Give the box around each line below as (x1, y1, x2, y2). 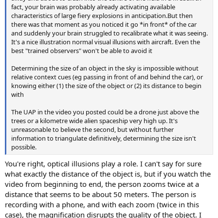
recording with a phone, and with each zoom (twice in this (5, 199, 199, 209)
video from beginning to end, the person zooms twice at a (5, 179, 199, 189)
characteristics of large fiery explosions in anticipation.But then (11, 11, 193, 20)
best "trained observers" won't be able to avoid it (11, 46, 152, 55)
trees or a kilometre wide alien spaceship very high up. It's (11, 116, 178, 126)
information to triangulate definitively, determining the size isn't (11, 134, 196, 143)
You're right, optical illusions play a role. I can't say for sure (5, 158, 201, 168)
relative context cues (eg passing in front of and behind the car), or (11, 73, 203, 82)
